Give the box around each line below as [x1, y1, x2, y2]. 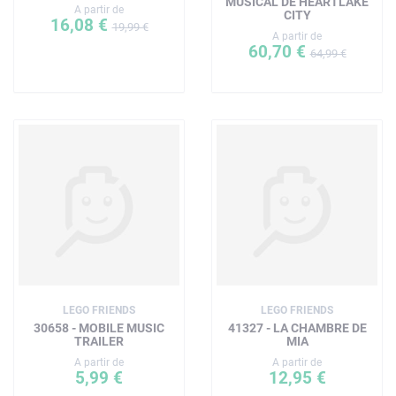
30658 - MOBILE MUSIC [34, 320, 164, 335]
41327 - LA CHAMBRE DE [227, 320, 367, 335]
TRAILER [74, 333, 124, 348]
